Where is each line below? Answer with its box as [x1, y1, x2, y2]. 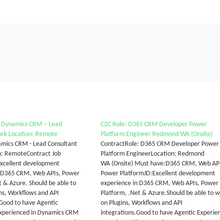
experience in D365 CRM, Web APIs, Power [100, 180, 219, 187]
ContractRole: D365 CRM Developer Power [100, 140, 219, 148]
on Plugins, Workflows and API [100, 199, 183, 207]
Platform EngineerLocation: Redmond [100, 150, 204, 158]
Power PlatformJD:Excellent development [100, 170, 215, 177]
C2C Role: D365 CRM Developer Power [100, 121, 207, 128]
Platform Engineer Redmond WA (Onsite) [100, 131, 213, 138]
